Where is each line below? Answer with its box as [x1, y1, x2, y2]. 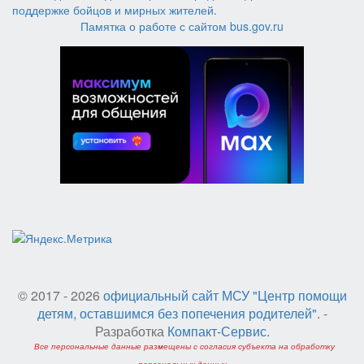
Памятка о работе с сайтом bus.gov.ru [80, 17, 284, 34]
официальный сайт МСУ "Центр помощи [102, 286, 347, 305]
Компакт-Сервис [167, 322, 266, 341]
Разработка [94, 322, 167, 341]
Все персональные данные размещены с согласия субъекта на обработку [33, 340, 335, 353]
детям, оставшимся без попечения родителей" [37, 304, 317, 323]
